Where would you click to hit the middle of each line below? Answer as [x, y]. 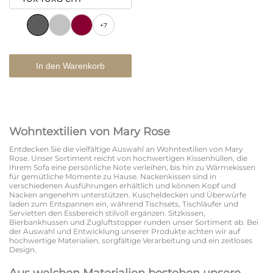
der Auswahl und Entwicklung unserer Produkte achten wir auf [125, 232]
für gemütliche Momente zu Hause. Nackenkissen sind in [113, 177]
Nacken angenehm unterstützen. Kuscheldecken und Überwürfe [128, 195]
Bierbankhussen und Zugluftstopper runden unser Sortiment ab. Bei [134, 222]
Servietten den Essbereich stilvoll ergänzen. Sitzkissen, [107, 213]
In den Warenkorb [70, 66]
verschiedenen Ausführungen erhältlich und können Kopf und [122, 186]
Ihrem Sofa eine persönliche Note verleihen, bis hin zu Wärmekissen [132, 168]
